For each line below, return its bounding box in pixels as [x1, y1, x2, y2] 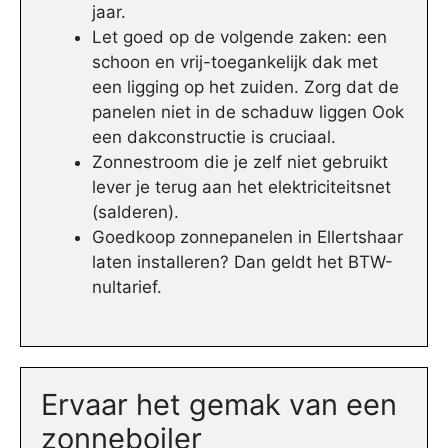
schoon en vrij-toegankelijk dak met [92, 52, 378, 73]
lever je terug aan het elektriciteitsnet [92, 177, 391, 198]
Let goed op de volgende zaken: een [92, 27, 387, 48]
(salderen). [92, 202, 179, 223]
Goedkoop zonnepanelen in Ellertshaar [92, 227, 403, 248]
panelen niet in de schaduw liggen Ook [92, 102, 404, 123]
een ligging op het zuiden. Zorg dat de [92, 77, 399, 98]
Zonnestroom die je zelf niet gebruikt [92, 152, 388, 173]
